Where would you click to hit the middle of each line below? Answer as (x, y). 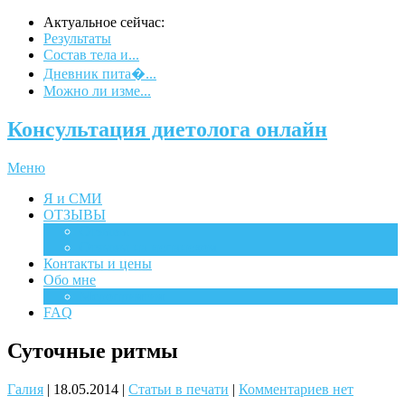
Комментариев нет (296, 389)
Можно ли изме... (97, 91)
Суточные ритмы (93, 350)
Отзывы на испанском (148, 247)
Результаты (77, 38)
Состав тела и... (91, 55)
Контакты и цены (98, 263)
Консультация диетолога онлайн (167, 129)
